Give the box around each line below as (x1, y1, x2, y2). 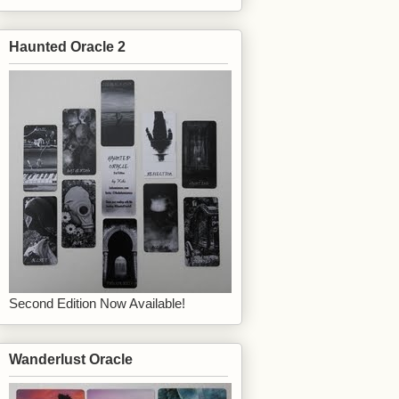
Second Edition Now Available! (9, 295, 185, 311)
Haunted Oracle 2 (9, 38, 126, 54)
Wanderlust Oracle (9, 352, 133, 368)
